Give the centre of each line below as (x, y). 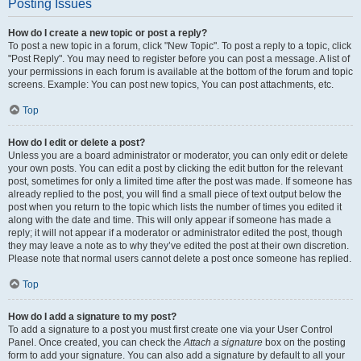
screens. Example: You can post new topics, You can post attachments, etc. (171, 85)
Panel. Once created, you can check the (96, 342)
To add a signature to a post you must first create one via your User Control (170, 330)
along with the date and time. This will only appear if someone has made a (170, 220)
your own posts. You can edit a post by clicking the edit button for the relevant (175, 168)
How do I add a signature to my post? (92, 317)
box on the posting (304, 342)
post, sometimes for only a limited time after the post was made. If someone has (180, 181)
